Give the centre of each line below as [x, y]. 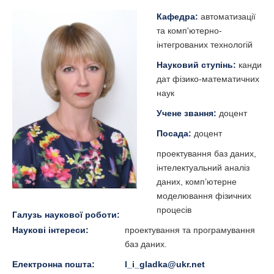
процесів [174, 210]
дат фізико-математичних [208, 79]
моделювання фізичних [204, 196]
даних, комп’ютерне [197, 182]
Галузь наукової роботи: [67, 214]
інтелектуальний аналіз [203, 168]
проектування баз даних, [206, 154]
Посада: [175, 133]
